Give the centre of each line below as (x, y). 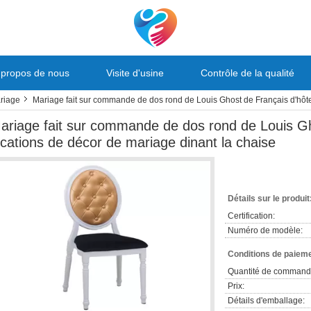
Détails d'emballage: (266, 301)
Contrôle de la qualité (247, 73)
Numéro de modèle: (265, 230)
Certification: (251, 216)
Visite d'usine (135, 73)
